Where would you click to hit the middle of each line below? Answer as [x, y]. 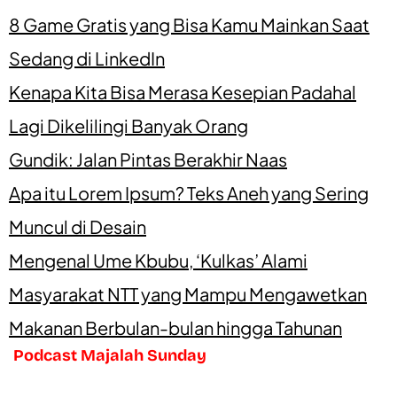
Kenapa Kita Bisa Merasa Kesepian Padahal [183, 92]
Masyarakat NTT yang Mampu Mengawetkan [188, 294]
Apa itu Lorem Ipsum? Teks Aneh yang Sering [189, 193]
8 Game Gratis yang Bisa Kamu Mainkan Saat [189, 25]
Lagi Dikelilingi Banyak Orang [128, 126]
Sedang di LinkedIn [87, 58]
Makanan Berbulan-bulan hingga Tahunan [175, 328]
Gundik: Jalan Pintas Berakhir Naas [148, 160]
